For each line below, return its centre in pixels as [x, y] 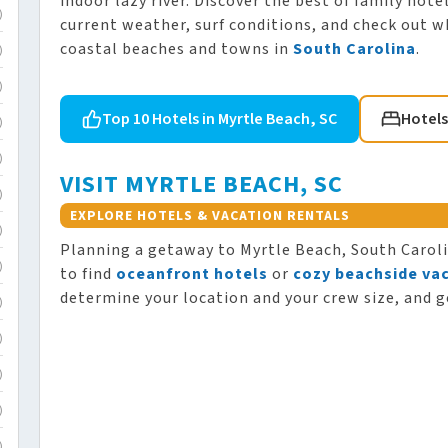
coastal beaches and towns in [176, 48]
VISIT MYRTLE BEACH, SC [201, 184]
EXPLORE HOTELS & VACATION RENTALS [210, 215]
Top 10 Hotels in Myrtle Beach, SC [219, 118]
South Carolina [354, 48]
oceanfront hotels [192, 273]
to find [88, 273]
